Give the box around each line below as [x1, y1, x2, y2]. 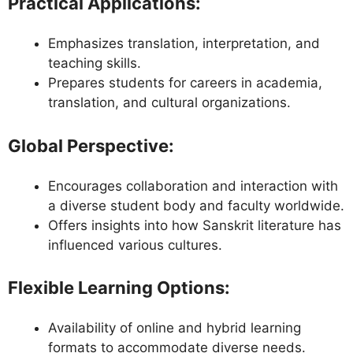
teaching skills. [48, 55, 141, 72]
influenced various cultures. [48, 236, 222, 253]
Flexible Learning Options [8, 277, 225, 299]
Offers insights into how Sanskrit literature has [48, 217, 341, 233]
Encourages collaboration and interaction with [48, 177, 338, 194]
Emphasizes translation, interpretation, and [48, 35, 320, 52]
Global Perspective [8, 135, 169, 156]
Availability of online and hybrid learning [48, 320, 301, 336]
